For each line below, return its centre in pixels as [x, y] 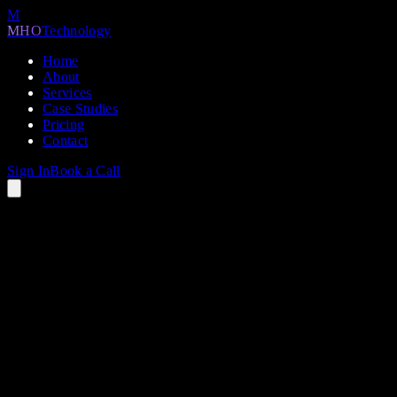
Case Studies [80, 109]
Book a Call [85, 171]
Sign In [29, 171]
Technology [76, 31]
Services [67, 93]
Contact [66, 140]
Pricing [64, 125]
